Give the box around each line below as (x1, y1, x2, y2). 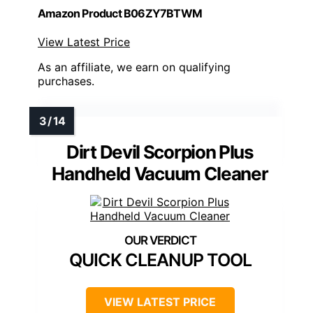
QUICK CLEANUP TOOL (68, 249, 252, 270)
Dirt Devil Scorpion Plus (66, 140, 254, 163)
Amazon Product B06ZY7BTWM (38, 6, 202, 20)
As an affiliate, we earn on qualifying (38, 59, 231, 74)
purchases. (38, 73, 94, 88)
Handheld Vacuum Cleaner (52, 162, 268, 184)
